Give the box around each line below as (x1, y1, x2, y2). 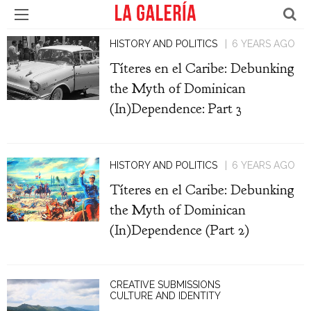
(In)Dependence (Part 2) (109, 221, 249, 239)
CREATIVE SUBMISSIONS (109, 279, 220, 290)
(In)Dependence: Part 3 (109, 99, 242, 117)
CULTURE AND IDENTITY (109, 290, 221, 301)
